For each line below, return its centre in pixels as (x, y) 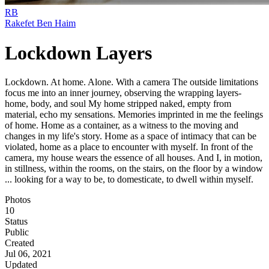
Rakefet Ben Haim (40, 23)
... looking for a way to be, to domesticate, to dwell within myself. (129, 180)
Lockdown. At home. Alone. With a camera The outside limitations (131, 82)
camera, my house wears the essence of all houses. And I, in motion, (134, 158)
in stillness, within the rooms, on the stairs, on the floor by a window (134, 169)
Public (17, 232)
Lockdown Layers (78, 53)
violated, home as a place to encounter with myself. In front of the (129, 147)
